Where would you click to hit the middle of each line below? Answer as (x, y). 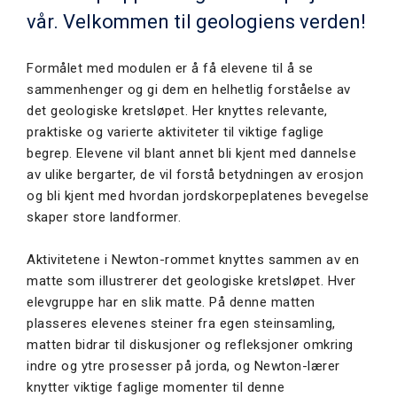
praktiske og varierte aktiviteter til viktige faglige (175, 132)
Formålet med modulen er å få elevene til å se (170, 69)
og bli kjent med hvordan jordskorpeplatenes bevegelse (198, 196)
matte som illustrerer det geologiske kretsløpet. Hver (191, 281)
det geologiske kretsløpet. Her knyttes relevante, (177, 111)
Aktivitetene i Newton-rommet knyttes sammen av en (193, 260)
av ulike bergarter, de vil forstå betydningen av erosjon (195, 175)
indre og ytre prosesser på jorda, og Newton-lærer (183, 366)
